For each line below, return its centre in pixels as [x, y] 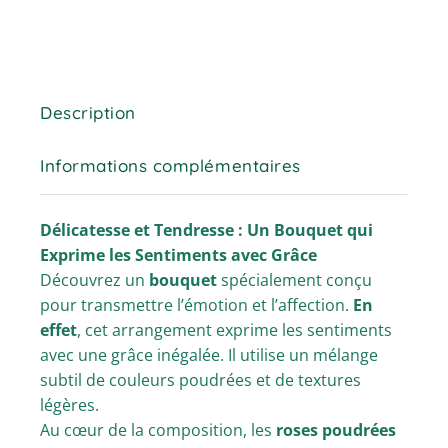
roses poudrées [336, 430]
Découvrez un [95, 280]
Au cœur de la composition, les [158, 430]
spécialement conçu [295, 280]
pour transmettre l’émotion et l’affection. [197, 305]
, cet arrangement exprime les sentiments [235, 330]
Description [88, 113]
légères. [70, 405]
